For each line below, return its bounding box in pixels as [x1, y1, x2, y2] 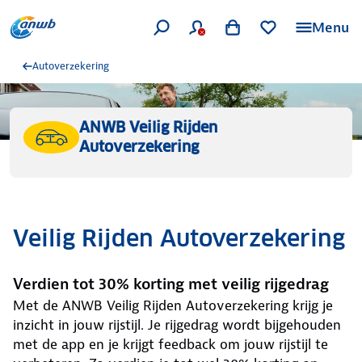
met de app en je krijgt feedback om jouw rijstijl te [13, 335, 328, 353]
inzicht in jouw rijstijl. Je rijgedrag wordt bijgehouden [13, 316, 341, 334]
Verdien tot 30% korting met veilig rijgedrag [13, 274, 329, 294]
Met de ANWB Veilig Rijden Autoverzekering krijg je [13, 297, 333, 314]
